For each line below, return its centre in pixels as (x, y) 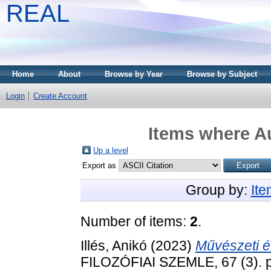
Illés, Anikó (114, 245)
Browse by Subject (222, 74)
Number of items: (135, 221)
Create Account (60, 96)
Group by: (218, 190)
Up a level (111, 150)
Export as (100, 165)
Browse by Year (134, 74)
